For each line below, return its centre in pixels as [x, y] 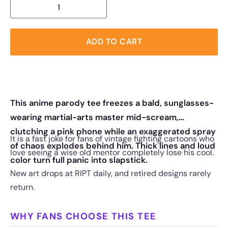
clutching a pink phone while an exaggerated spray [113, 131]
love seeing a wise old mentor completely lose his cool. [112, 152]
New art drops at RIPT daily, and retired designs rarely [111, 173]
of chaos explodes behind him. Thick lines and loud [113, 146]
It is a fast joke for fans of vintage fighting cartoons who [112, 138]
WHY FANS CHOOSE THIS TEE [83, 216]
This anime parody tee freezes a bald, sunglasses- [112, 103]
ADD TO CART [114, 42]
